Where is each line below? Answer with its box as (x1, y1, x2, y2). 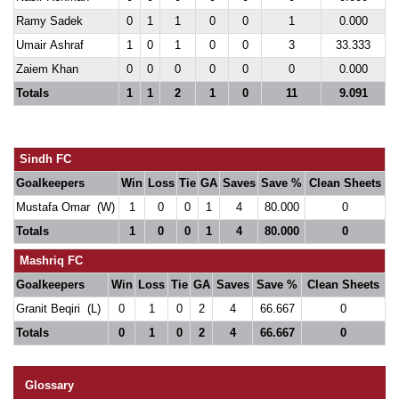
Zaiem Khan (16, 62, 78, 76)
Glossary (25, 379, 74, 392)
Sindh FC (16, 152, 71, 166)
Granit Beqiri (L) (16, 302, 101, 315)
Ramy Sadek (16, 14, 83, 28)
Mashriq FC (16, 254, 83, 267)
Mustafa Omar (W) (16, 200, 115, 214)
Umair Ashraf (16, 38, 84, 52)
